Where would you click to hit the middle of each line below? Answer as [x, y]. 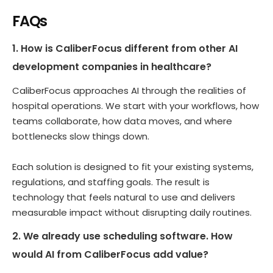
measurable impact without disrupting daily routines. [132, 213]
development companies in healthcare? [112, 67]
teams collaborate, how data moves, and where [122, 121]
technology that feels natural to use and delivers [124, 197]
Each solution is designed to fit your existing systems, [133, 167]
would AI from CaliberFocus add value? [110, 254]
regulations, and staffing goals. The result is [111, 182]
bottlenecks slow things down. [82, 136]
